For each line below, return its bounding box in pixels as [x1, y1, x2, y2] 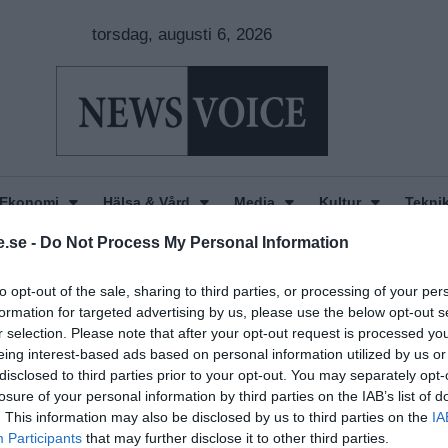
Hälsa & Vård [102, 194, 190, 210]
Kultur [318, 194, 361, 210]
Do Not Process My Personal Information [40, 233, 349, 251]
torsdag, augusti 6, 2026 [91, 25, 272, 44]
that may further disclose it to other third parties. [82, 429, 389, 446]
